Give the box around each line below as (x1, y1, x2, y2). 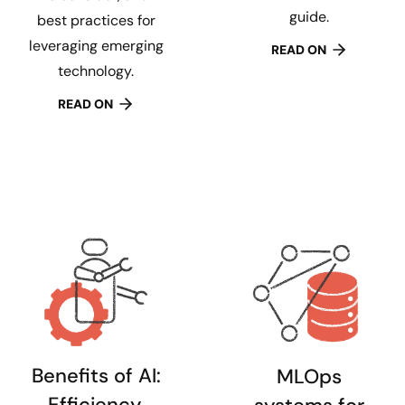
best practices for (36, 10, 155, 30)
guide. (289, 7, 329, 26)
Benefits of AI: (31, 363, 161, 390)
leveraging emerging (28, 35, 164, 55)
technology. (58, 61, 134, 80)
